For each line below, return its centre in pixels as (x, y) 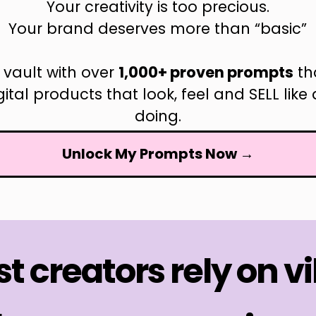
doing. (158, 116)
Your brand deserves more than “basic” (158, 29)
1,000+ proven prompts (206, 73)
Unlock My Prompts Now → (158, 154)
